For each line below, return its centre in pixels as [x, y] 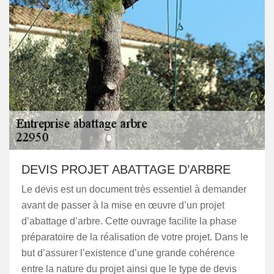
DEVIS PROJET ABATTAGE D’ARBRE [126, 169]
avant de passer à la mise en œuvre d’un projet [123, 205]
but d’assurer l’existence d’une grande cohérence [128, 253]
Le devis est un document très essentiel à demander [134, 189]
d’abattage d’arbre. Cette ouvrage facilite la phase [129, 221]
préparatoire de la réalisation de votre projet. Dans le [135, 237]
